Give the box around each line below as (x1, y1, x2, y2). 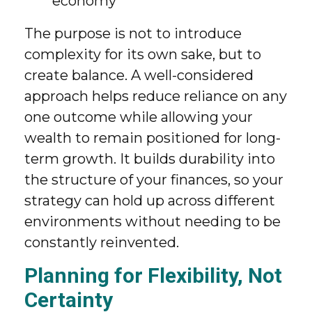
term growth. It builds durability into (24, 150, 275, 167)
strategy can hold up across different (24, 192, 275, 209)
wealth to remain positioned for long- (24, 130, 281, 146)
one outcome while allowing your (24, 109, 253, 125)
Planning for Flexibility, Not (24, 263, 282, 288)
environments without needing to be (24, 213, 281, 230)
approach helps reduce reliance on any (24, 88, 287, 104)
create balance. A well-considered (24, 67, 253, 84)
